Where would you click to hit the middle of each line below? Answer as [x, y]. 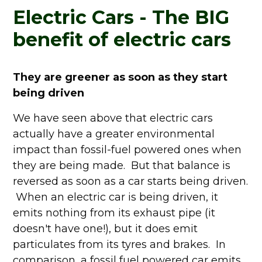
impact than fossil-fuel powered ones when [127, 150]
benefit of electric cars [122, 39]
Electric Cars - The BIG [121, 17]
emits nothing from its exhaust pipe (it [114, 213]
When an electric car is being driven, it [116, 197]
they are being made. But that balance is [122, 166]
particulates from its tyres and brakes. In [120, 244]
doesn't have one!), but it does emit [106, 229]
